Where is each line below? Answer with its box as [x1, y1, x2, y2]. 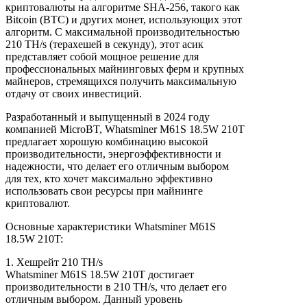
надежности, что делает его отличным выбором [5, 160, 229, 173]
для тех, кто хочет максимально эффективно [5, 173, 212, 185]
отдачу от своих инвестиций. [5, 88, 142, 100]
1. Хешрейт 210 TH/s [5, 256, 103, 269]
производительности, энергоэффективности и [5, 148, 221, 160]
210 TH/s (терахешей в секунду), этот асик [5, 38, 204, 51]
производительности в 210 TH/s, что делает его [5, 281, 227, 293]
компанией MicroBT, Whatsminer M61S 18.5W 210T [5, 123, 245, 136]
